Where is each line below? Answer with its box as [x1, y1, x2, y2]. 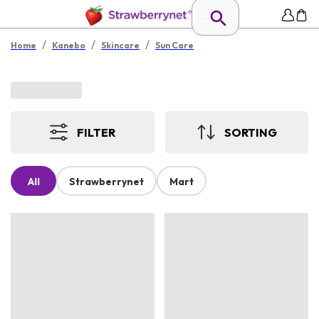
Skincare [101, 40, 140, 51]
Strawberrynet [69, 175, 144, 189]
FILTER [77, 125, 116, 140]
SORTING [224, 125, 277, 140]
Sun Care [155, 40, 194, 51]
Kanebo [52, 40, 85, 51]
